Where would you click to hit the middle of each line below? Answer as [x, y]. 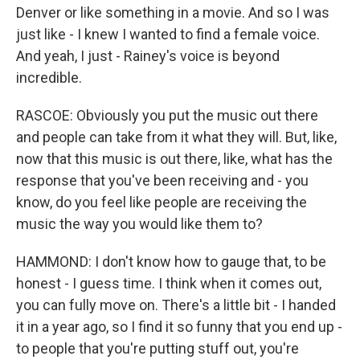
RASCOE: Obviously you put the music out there [167, 115]
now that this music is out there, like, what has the [174, 159]
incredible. [49, 78]
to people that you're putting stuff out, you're [157, 348]
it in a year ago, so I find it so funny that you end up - [179, 327]
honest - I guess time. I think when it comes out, [169, 283]
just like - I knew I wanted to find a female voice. [168, 34]
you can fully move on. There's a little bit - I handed [176, 305]
